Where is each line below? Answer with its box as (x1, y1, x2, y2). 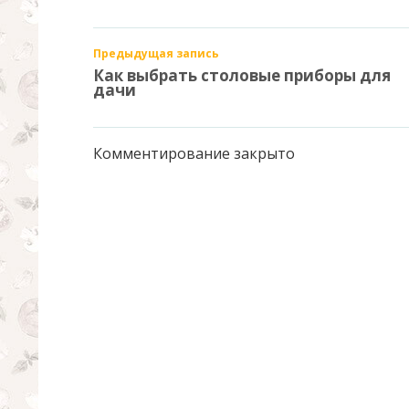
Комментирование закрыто (93, 142, 295, 163)
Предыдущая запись (93, 45, 219, 61)
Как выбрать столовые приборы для (93, 64, 391, 86)
